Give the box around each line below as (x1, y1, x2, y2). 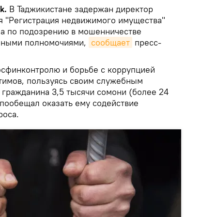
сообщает (91, 37, 130, 48)
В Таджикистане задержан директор (7, 3, 153, 15)
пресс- (132, 37, 161, 48)
